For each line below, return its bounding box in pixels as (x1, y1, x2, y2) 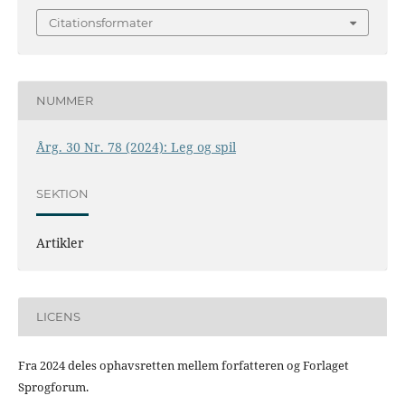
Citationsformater (49, 14, 153, 30)
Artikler (35, 233, 84, 251)
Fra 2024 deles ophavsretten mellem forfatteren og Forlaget (17, 356, 349, 373)
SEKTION (35, 186, 89, 202)
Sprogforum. (17, 378, 89, 395)
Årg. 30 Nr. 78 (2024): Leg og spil (35, 137, 236, 155)
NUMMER (35, 93, 93, 108)
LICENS (35, 309, 80, 325)
